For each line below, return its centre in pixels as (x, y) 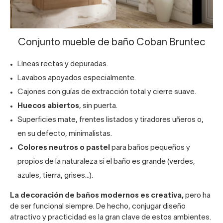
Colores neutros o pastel (64, 148)
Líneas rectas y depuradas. (63, 64)
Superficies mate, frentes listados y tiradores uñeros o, (111, 120)
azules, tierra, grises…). (55, 176)
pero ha (197, 196)
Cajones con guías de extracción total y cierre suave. (107, 92)
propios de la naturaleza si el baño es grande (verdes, (106, 162)
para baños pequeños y (150, 148)
